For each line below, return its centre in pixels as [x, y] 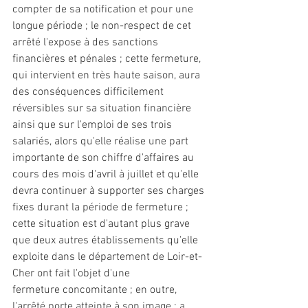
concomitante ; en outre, [120, 290]
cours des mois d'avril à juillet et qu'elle [107, 175]
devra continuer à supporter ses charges [110, 191]
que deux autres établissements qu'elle [107, 241]
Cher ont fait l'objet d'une [73, 274]
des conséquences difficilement [89, 92]
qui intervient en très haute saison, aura [108, 76]
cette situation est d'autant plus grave [102, 224]
